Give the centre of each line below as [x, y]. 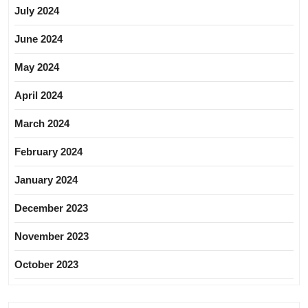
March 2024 [42, 123]
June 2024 [38, 38]
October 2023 [46, 264]
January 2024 [46, 179]
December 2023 [51, 208]
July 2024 [37, 10]
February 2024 [48, 151]
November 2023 [52, 236]
